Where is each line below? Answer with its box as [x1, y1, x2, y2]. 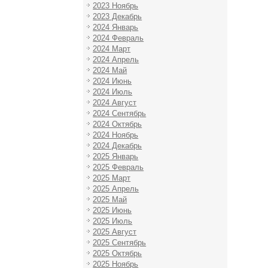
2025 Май [93, 195, 127, 204]
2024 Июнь [93, 77, 132, 86]
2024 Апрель [93, 55, 139, 64]
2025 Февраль [93, 163, 144, 172]
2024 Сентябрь [93, 109, 147, 118]
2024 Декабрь [93, 141, 142, 150]
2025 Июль [93, 217, 133, 226]
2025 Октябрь [93, 249, 142, 258]
